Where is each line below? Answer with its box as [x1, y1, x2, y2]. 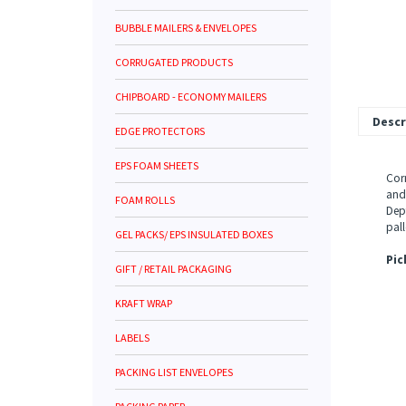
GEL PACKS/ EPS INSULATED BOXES [115, 227, 273, 241]
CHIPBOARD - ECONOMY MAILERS [115, 90, 266, 103]
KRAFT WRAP [115, 296, 172, 310]
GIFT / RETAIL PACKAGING [115, 262, 232, 275]
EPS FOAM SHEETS [115, 159, 198, 172]
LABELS [115, 331, 150, 344]
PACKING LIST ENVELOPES [115, 365, 233, 379]
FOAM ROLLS [115, 193, 175, 207]
